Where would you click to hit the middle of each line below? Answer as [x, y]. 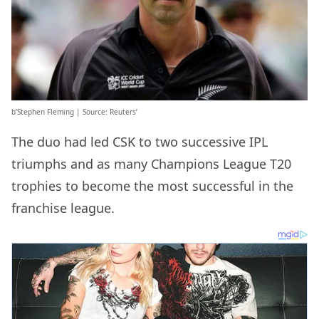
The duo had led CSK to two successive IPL [140, 141]
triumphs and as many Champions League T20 [151, 163]
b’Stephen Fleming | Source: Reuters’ [74, 111]
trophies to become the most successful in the [152, 185]
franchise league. [63, 208]
